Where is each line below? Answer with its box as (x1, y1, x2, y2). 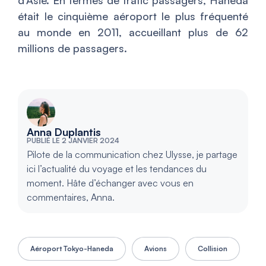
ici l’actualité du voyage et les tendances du (27, 163, 207, 175)
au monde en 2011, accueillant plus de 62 (18, 26, 248, 39)
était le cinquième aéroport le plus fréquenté (18, 9, 248, 23)
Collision (198, 244, 227, 254)
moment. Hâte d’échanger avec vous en (27, 177, 194, 189)
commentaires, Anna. (27, 191, 115, 204)
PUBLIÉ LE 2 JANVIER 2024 (27, 136, 119, 145)
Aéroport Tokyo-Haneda (30, 244, 113, 254)
